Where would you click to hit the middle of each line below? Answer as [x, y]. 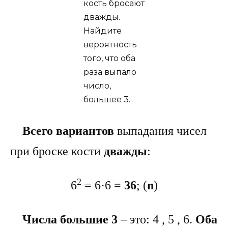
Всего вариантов [68, 131]
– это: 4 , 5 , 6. [158, 219]
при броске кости [57, 151]
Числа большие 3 [72, 219]
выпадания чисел [160, 131]
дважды [125, 151]
